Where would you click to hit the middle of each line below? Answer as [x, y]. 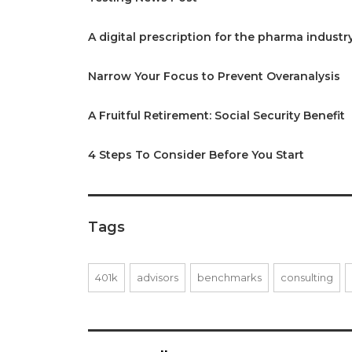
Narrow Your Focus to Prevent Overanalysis [214, 76]
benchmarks [229, 277]
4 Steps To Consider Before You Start [196, 155]
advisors [158, 277]
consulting [307, 277]
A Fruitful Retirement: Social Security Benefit [216, 115]
